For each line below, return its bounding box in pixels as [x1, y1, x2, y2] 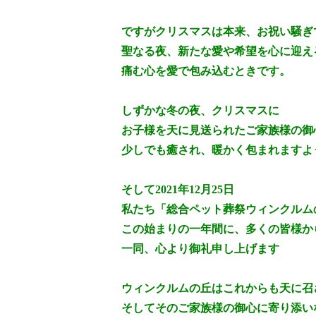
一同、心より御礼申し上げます [121, 243, 279, 255]
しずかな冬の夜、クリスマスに [121, 104, 279, 117]
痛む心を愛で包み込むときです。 [121, 65, 291, 78]
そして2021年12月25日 [121, 183, 234, 196]
